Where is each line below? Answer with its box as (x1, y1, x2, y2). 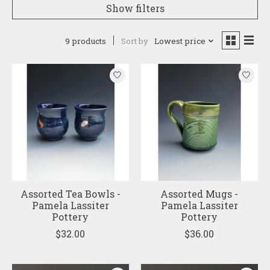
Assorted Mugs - (160, 187, 239, 200)
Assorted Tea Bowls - (20, 187, 121, 200)
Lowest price (154, 36, 206, 47)
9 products (64, 35, 106, 46)
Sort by (121, 36, 148, 47)
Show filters (105, 1, 165, 14)
